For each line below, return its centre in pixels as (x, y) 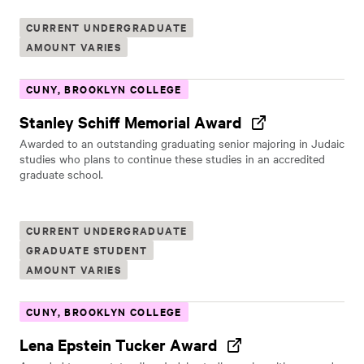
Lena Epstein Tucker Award (118, 344)
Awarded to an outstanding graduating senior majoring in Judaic (182, 143)
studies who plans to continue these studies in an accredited (172, 158)
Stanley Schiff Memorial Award (130, 122)
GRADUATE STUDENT (87, 250)
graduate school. (61, 174)
